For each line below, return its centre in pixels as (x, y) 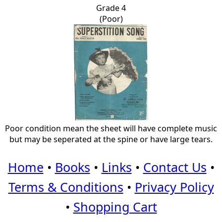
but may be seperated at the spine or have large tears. (111, 139)
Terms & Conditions (66, 187)
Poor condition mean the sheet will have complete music (111, 128)
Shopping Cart (115, 207)
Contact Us (175, 167)
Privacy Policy (174, 187)
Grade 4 (111, 8)
